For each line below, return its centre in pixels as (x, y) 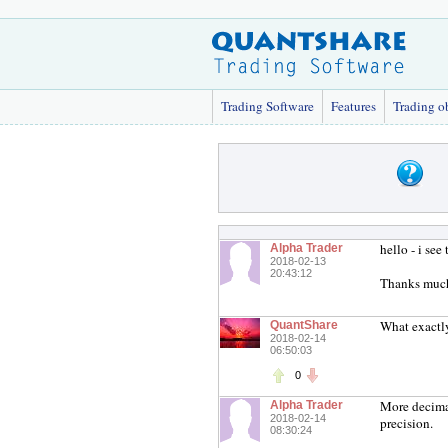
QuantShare (304, 325)
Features (353, 106)
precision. (406, 423)
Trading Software (267, 106)
